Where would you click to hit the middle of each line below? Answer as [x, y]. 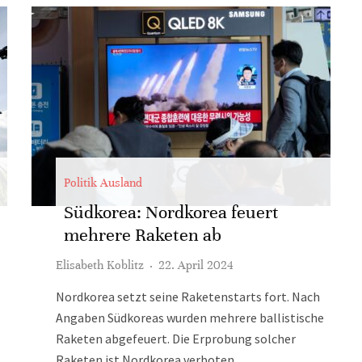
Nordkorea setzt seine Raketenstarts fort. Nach [188, 297]
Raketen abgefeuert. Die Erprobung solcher [176, 339]
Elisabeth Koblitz [100, 265]
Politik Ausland [103, 183]
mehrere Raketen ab [143, 235]
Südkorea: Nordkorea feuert [171, 212]
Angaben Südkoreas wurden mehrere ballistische [190, 318]
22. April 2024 [196, 265]
